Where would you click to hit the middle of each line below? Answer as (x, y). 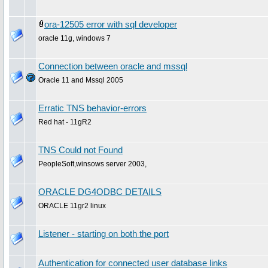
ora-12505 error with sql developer (111, 24)
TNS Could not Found (80, 150)
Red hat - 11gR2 (65, 122)
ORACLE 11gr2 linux (72, 205)
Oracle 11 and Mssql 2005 (81, 80)
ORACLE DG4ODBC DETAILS (100, 192)
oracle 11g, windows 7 (74, 38)
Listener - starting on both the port (103, 234)
